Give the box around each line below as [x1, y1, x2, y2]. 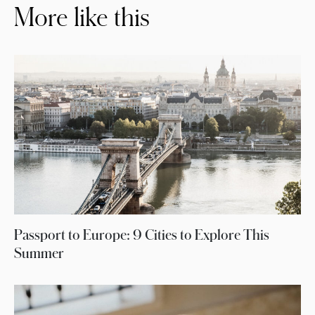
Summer [14, 245, 64, 262]
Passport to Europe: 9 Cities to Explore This [14, 226, 269, 243]
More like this [14, 1, 150, 30]
